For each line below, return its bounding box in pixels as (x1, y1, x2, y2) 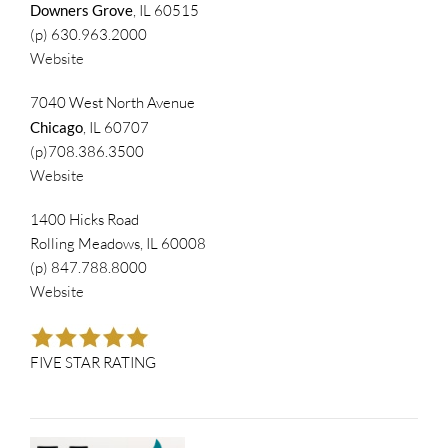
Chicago (30, 117, 83, 136)
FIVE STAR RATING (30, 352, 156, 372)
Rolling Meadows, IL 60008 (30, 233, 206, 253)
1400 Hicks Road (30, 209, 139, 229)
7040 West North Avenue (30, 92, 195, 112)
